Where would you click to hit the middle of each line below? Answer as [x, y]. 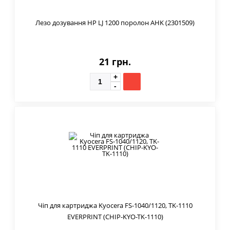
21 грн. [115, 61]
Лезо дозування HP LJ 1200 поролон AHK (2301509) [115, 22]
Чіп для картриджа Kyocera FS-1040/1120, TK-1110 [115, 205]
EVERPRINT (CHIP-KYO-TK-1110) [115, 216]
